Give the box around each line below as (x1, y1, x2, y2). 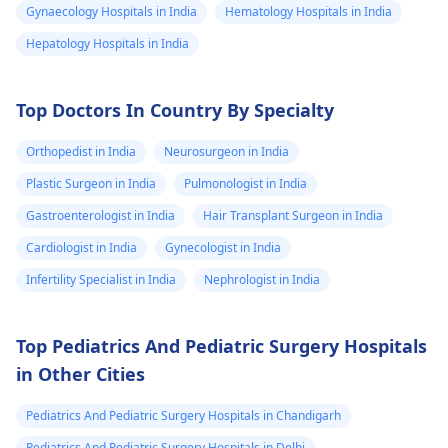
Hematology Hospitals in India (225, 3, 392, 20)
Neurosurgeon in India (164, 143, 289, 160)
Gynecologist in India (165, 239, 281, 256)
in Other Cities (16, 362, 145, 386)
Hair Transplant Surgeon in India (203, 207, 383, 224)
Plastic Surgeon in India (26, 175, 156, 192)
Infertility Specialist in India (26, 271, 176, 288)
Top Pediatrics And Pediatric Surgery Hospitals (16, 334, 427, 358)
